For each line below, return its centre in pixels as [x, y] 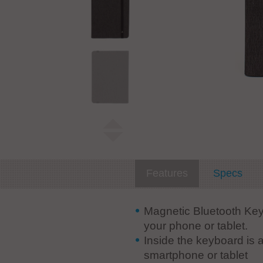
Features [167, 173]
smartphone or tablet [195, 255]
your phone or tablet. [195, 226]
